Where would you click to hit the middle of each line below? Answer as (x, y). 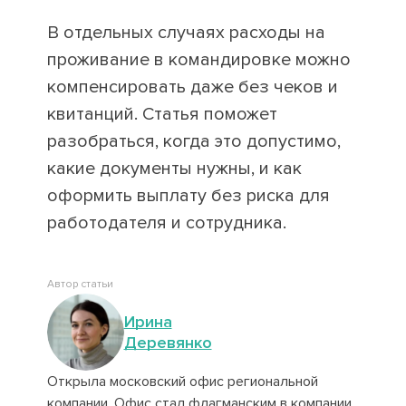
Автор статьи (80, 284)
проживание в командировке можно (198, 60)
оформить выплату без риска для (188, 196)
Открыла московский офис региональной (182, 382)
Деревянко (168, 342)
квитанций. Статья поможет (162, 114)
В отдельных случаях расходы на (186, 33)
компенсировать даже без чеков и (192, 87)
